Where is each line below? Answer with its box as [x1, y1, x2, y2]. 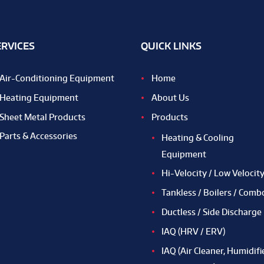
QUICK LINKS [141, 40, 202, 52]
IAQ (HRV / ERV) [161, 226, 225, 237]
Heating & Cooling [161, 132, 234, 143]
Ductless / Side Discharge [161, 207, 262, 217]
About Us [151, 92, 189, 103]
